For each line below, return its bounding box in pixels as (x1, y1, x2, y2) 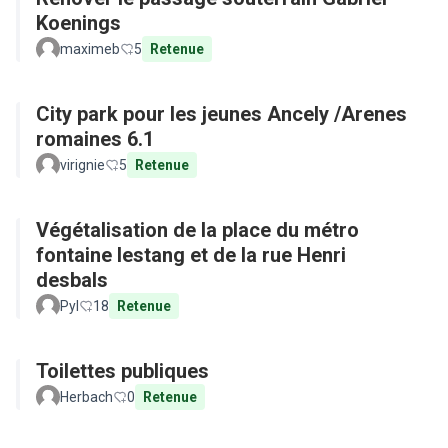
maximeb (60, 41, 120, 57)
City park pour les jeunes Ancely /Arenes (36, 102, 407, 126)
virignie (60, 157, 105, 173)
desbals (36, 268, 108, 292)
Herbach (60, 389, 113, 405)
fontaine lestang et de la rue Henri (36, 243, 346, 267)
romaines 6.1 (36, 127, 154, 151)
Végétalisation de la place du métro (36, 218, 359, 242)
